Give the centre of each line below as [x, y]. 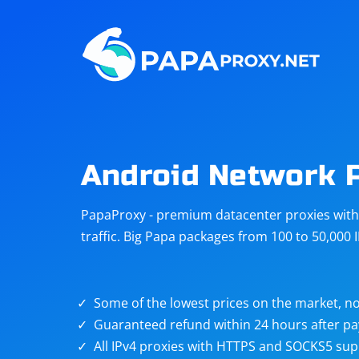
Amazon [270, 25]
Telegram [146, 83]
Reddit [264, 83]
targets [266, 216]
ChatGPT [144, 140]
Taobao [141, 198]
